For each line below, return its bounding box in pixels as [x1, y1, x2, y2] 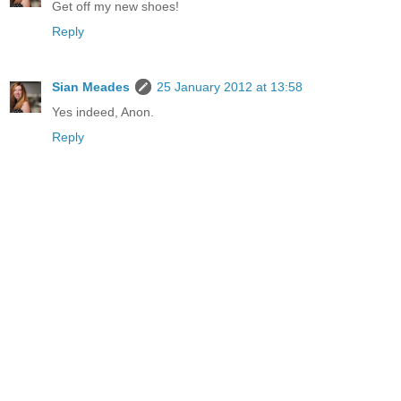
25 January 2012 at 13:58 [157, 80, 303, 95]
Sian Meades [52, 80, 130, 95]
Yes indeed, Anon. [52, 105, 154, 120]
